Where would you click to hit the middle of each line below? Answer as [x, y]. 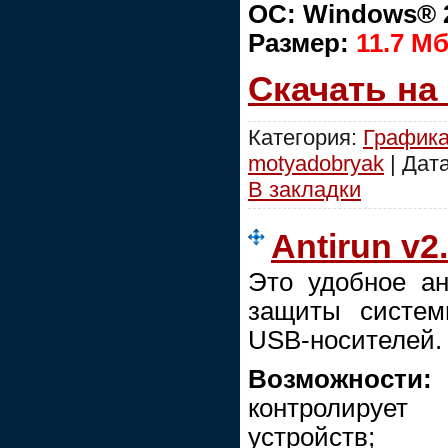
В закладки [304, 190]
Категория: [305, 138]
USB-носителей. [345, 339]
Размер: [302, 42]
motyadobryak [316, 164]
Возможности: [340, 379]
